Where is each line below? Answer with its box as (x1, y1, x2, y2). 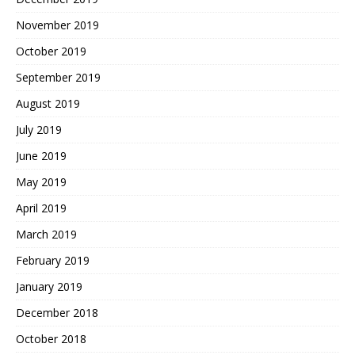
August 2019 (16, 95, 80, 111)
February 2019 (16, 252, 90, 268)
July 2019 (16, 121, 62, 137)
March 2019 (16, 226, 77, 242)
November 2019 (16, 17, 99, 32)
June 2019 (16, 147, 67, 163)
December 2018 (16, 304, 98, 320)
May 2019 (16, 174, 67, 189)
